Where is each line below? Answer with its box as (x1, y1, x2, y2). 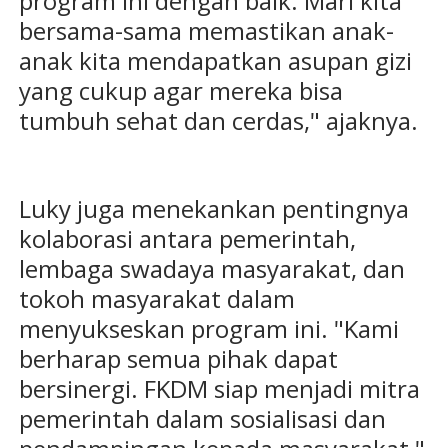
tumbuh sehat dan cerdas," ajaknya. (18, 104, 418, 138)
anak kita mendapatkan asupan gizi (18, 44, 412, 78)
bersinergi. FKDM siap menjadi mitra (18, 372, 420, 406)
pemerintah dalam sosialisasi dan (18, 402, 386, 436)
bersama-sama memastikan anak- (18, 14, 394, 48)
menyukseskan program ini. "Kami (18, 312, 399, 346)
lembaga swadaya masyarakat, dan (18, 252, 405, 286)
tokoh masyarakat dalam (18, 282, 295, 316)
